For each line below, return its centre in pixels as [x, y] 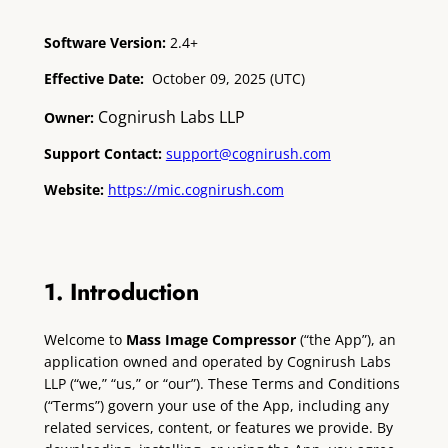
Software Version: [104, 42]
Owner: [68, 117]
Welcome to [84, 340]
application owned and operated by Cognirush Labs [217, 362]
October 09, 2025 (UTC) [224, 79]
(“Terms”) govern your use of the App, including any [216, 406]
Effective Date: [93, 79]
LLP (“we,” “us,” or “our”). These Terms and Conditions [221, 384]
